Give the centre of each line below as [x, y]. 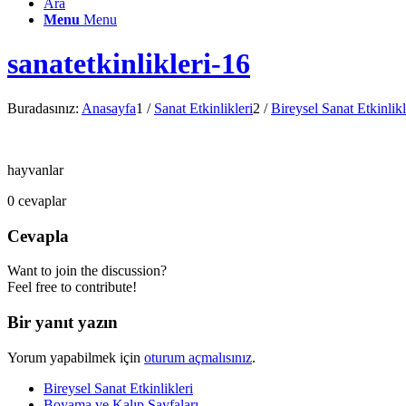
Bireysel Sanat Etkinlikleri [118, 388]
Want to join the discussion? [87, 271]
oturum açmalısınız [198, 357]
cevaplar [42, 200]
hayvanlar [35, 169]
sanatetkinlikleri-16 [129, 64]
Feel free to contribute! [72, 287]
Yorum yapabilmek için [76, 357]
